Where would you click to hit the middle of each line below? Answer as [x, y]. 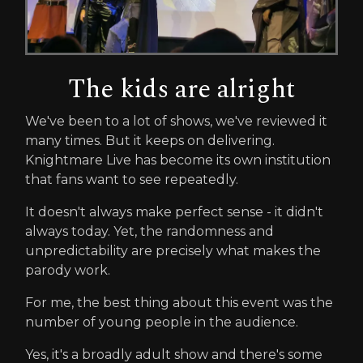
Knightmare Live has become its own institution [178, 160]
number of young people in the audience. [162, 322]
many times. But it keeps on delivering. [150, 140]
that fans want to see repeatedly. [132, 179]
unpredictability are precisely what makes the [173, 250]
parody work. [68, 270]
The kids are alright [181, 89]
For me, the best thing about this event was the [179, 302]
